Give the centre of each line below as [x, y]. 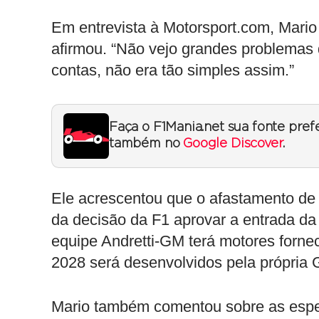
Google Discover [233, 144]
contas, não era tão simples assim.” [173, 70]
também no [146, 144]
